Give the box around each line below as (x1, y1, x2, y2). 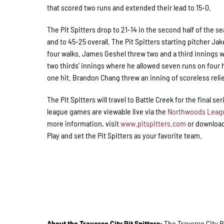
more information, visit (47, 118, 121, 128)
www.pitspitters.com (120, 118, 186, 128)
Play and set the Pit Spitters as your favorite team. (47, 130, 202, 140)
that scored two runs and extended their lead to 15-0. (47, 2, 211, 12)
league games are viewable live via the (47, 106, 168, 116)
